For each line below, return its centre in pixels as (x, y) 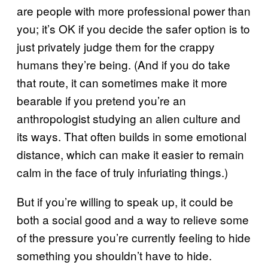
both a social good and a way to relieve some (133, 219)
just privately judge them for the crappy (116, 46)
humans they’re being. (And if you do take (124, 64)
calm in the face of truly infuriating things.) (122, 172)
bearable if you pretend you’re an (101, 100)
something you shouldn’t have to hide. (114, 255)
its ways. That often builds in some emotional (132, 136)
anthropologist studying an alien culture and (129, 118)
